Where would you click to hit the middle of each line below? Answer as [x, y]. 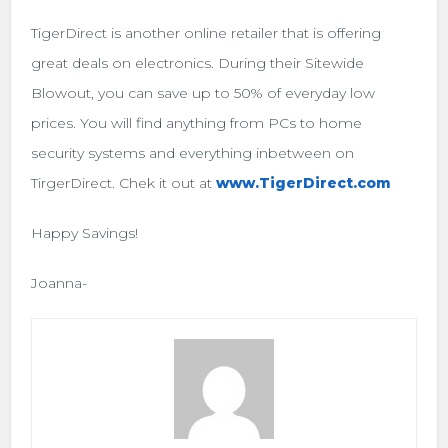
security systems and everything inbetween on [193, 152]
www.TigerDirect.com [304, 182]
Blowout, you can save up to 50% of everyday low [203, 92]
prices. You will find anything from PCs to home [197, 122]
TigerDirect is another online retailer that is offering [206, 32]
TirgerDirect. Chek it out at [122, 182]
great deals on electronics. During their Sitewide [198, 62]
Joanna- [59, 282]
